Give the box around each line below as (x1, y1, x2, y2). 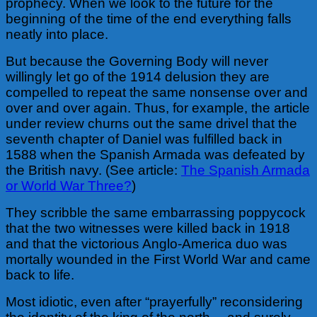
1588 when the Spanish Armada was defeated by (6, 146, 305, 162)
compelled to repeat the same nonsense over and (6, 84, 308, 100)
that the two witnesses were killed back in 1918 (6, 220, 290, 236)
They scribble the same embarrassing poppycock (6, 204, 306, 220)
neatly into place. (6, 26, 108, 42)
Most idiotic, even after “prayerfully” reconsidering (6, 294, 303, 309)
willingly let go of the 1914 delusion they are (6, 69, 270, 84)
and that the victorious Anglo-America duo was (6, 236, 287, 251)
